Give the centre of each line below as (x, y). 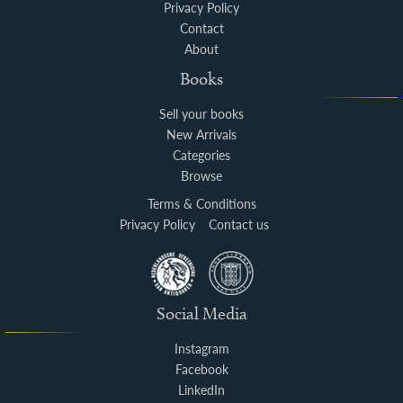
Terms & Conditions (201, 203)
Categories (201, 155)
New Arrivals (201, 134)
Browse (201, 175)
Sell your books (201, 113)
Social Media (201, 313)
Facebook (201, 369)
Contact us (238, 224)
